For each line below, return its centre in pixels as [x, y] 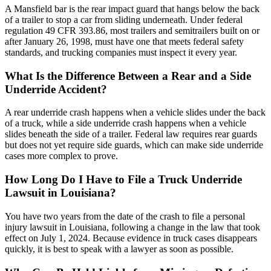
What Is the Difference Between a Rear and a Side [128, 76]
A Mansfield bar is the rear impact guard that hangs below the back [132, 8]
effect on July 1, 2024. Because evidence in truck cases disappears [131, 238]
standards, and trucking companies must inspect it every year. [121, 52]
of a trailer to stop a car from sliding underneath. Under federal [124, 19]
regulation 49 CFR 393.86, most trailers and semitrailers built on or [132, 30]
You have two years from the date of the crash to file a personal [125, 216]
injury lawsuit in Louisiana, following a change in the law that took [132, 227]
